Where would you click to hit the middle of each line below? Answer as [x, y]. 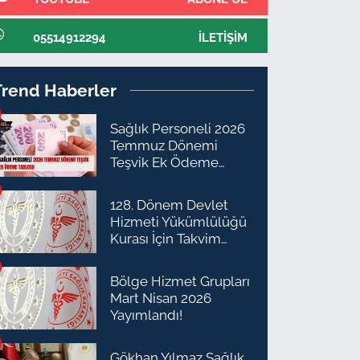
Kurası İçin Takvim [166, 238]
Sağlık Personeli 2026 [178, 128]
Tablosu [135, 179]
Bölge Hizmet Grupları [180, 281]
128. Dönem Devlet [170, 205]
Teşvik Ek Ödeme [165, 162]
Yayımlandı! [147, 315]
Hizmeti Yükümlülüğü [179, 221]
